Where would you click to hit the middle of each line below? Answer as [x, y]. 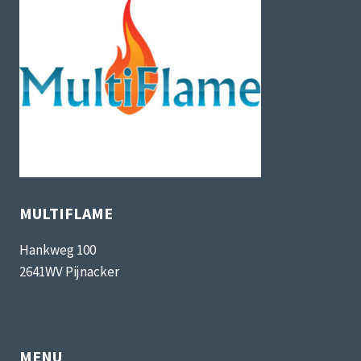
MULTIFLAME [66, 213]
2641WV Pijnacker [69, 272]
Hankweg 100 [58, 250]
